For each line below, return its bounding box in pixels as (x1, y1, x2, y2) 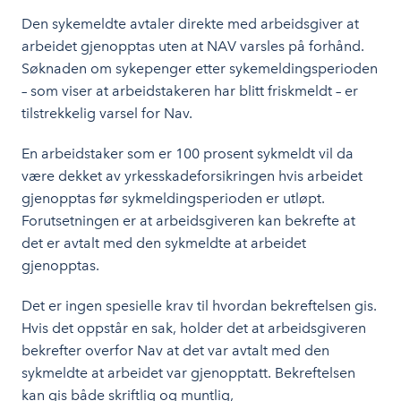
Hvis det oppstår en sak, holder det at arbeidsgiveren (21, 320, 366, 337)
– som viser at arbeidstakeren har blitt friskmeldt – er (21, 82, 358, 100)
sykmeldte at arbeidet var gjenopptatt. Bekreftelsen (21, 364, 355, 382)
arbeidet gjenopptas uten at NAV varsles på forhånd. (21, 38, 364, 55)
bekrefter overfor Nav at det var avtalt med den (21, 342, 329, 360)
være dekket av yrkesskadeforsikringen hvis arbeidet (21, 167, 363, 185)
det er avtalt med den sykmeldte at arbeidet (21, 235, 306, 252)
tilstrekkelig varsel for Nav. (21, 105, 192, 123)
